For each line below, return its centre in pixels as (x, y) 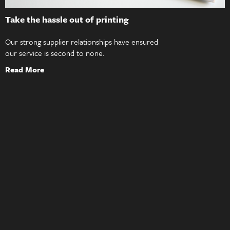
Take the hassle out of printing (67, 20)
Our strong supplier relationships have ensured (82, 42)
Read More (25, 70)
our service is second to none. (55, 53)
